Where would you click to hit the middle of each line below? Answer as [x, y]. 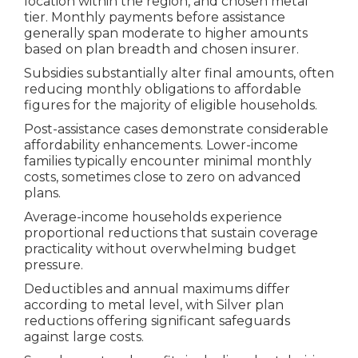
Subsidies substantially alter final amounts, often [179, 73]
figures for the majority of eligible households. [170, 105]
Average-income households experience [153, 217]
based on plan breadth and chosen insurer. [161, 49]
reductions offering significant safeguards [157, 320]
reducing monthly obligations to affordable [162, 89]
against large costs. [84, 336]
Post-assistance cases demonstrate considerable [176, 129]
